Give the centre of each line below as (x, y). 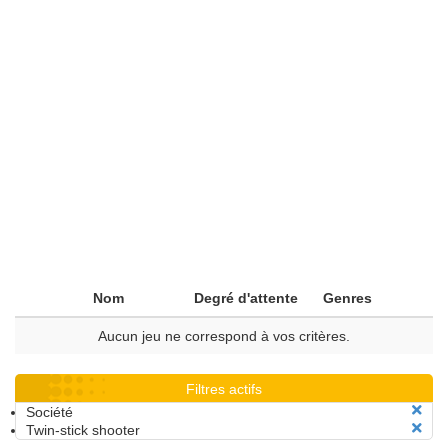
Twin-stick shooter (83, 430)
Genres (347, 298)
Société (49, 412)
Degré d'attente (246, 298)
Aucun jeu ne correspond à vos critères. (224, 336)
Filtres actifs (224, 389)
